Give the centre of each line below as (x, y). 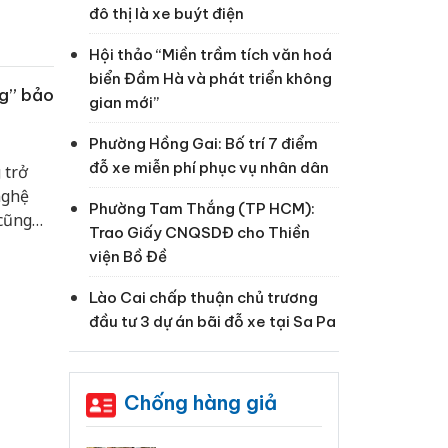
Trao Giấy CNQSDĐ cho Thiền (199, 233)
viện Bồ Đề (127, 257)
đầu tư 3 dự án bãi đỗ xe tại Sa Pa (212, 322)
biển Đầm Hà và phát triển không (210, 79)
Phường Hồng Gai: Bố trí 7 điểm (203, 144)
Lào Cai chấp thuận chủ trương (203, 298)
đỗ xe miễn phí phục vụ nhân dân (208, 168)
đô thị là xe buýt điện (166, 14)
